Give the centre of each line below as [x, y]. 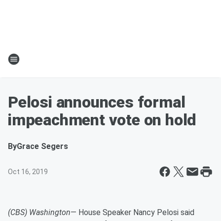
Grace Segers [42, 146]
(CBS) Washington [39, 212]
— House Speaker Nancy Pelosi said [132, 212]
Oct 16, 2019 [28, 172]
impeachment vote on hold [102, 120]
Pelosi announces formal [97, 102]
